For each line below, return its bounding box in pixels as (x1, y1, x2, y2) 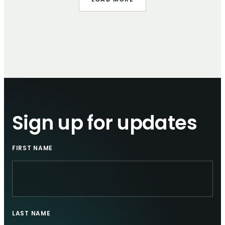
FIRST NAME (12, 146, 53, 152)
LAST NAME (12, 211, 51, 217)
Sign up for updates (12, 115, 197, 135)
